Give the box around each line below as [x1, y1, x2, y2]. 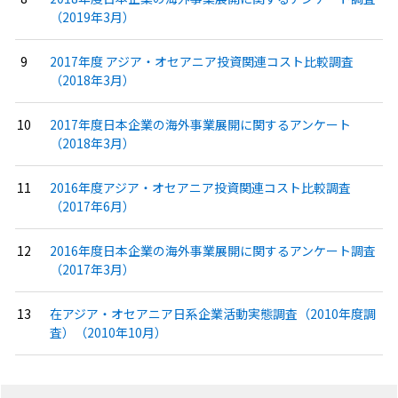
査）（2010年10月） [49, 323, 167, 342]
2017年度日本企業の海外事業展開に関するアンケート [49, 115, 351, 134]
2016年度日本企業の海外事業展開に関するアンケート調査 [49, 242, 376, 260]
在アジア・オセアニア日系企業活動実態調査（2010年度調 [49, 305, 376, 323]
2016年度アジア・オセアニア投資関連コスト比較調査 [49, 179, 351, 197]
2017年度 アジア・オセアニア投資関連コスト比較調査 [49, 52, 354, 71]
